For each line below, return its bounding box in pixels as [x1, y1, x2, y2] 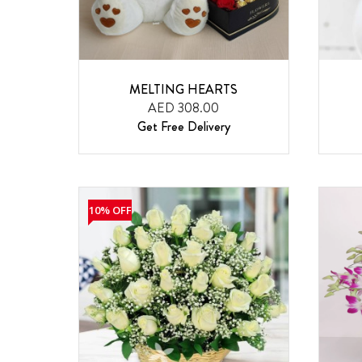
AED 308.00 [148, 98, 220, 117]
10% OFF [88, 202, 132, 217]
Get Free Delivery [137, 116, 230, 136]
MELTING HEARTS [129, 79, 238, 99]
